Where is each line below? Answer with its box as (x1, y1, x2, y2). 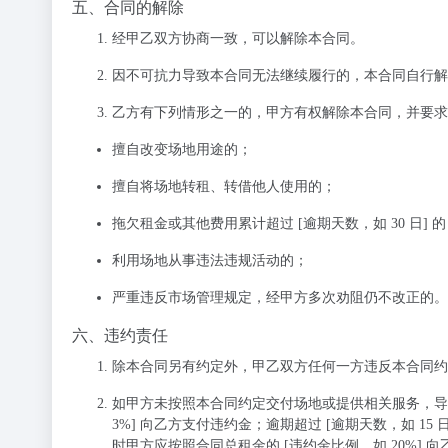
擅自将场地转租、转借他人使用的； (112, 179, 336, 194)
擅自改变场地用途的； (112, 142, 252, 157)
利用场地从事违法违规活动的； (112, 253, 308, 268)
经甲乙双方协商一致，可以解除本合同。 (112, 31, 364, 46)
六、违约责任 (72, 327, 168, 344)
